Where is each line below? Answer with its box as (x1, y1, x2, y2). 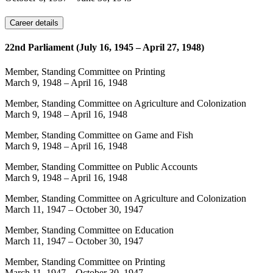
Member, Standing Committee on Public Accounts (5, 161, 197, 172)
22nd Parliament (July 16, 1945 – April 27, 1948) (5, 42, 204, 53)
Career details (10, 18, 58, 27)
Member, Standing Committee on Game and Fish (5, 129, 193, 140)
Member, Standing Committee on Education (5, 224, 174, 235)
